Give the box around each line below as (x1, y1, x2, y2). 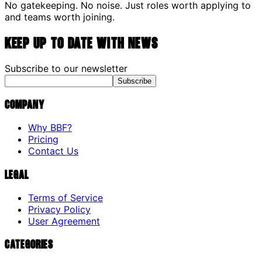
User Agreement (28, 215, 100, 227)
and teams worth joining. (5, 11, 115, 23)
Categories (5, 237, 54, 250)
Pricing (28, 133, 58, 146)
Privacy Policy (28, 203, 91, 215)
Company (5, 98, 44, 111)
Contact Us (28, 145, 78, 157)
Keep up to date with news (5, 34, 158, 50)
